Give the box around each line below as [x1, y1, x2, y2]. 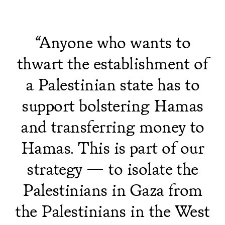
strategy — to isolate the [27, 158, 198, 179]
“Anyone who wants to [34, 31, 191, 53]
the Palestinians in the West [15, 200, 210, 221]
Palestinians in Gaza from [23, 179, 202, 200]
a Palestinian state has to [25, 73, 200, 95]
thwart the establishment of [17, 52, 208, 74]
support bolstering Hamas [22, 94, 203, 116]
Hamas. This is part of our [21, 137, 204, 158]
